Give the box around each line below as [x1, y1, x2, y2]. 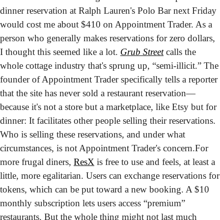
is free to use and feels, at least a [94, 156, 215, 167]
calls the [164, 46, 196, 57]
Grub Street [120, 46, 164, 57]
